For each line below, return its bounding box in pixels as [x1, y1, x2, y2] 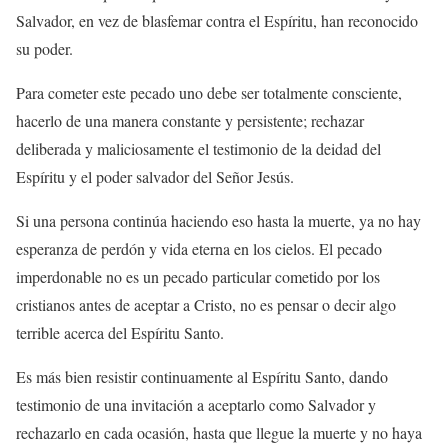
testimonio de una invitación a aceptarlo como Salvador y [16, 394, 376, 416]
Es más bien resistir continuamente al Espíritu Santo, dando [16, 366, 388, 388]
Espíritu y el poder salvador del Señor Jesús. [16, 166, 294, 188]
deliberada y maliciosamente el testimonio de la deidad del [16, 138, 381, 160]
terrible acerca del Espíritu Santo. [16, 322, 224, 344]
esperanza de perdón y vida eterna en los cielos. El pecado [16, 238, 382, 260]
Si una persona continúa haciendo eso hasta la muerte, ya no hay [16, 210, 421, 232]
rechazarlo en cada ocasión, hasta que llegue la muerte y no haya [16, 422, 422, 444]
